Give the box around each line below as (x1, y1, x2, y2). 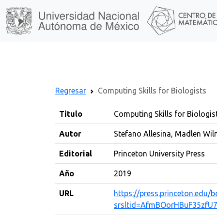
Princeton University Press (114, 149, 205, 158)
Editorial (59, 149, 92, 158)
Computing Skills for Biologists (98, 86, 206, 95)
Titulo (59, 109, 82, 118)
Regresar (55, 86, 86, 95)
